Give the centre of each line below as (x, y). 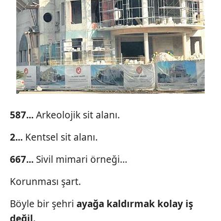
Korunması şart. (45, 182)
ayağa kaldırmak (116, 204)
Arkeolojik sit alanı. (78, 115)
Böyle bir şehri (43, 204)
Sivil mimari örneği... (82, 159)
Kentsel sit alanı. (61, 137)
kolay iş (175, 204)
